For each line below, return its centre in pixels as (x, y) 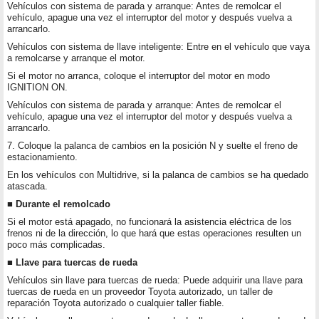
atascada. (27, 187)
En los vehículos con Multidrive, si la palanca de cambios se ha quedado (158, 175)
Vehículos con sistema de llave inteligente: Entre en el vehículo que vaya (158, 47)
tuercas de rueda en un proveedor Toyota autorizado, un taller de (140, 292)
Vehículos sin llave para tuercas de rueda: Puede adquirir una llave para (155, 281)
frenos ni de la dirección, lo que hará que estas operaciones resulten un (154, 234)
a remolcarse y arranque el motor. (76, 58)
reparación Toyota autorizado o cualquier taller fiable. (116, 303)
